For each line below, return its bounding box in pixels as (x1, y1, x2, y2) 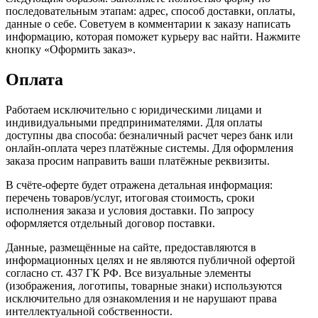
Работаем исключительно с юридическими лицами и (6, 103, 262, 116)
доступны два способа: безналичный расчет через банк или (6, 128, 293, 141)
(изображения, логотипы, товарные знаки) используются (6, 279, 282, 292)
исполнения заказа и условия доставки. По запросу (6, 204, 254, 216)
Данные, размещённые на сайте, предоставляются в (6, 241, 256, 253)
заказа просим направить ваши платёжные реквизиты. (6, 154, 270, 167)
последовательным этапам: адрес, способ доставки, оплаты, (6, 4, 295, 17)
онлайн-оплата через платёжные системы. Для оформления (6, 141, 293, 154)
